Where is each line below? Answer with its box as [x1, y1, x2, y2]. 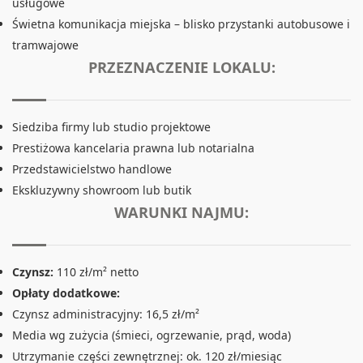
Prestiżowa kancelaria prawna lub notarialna [12, 140, 254, 156]
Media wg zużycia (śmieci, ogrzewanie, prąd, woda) [12, 327, 291, 344]
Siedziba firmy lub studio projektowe [12, 119, 211, 135]
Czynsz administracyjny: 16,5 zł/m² [12, 306, 199, 322]
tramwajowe [12, 37, 79, 53]
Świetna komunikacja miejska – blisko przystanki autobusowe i [12, 16, 350, 32]
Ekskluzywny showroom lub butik [12, 182, 191, 199]
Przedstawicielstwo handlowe [12, 161, 172, 177]
